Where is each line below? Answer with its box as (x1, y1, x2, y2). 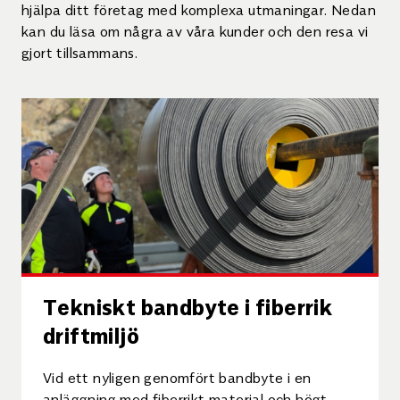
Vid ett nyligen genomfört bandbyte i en (43, 367, 312, 387)
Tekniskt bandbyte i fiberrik (43, 290, 333, 321)
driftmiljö (43, 319, 140, 349)
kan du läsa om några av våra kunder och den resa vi (21, 21, 369, 40)
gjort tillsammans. (21, 42, 138, 62)
